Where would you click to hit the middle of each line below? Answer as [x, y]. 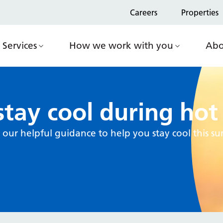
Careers [144, 12]
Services [20, 46]
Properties [200, 12]
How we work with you [121, 46]
